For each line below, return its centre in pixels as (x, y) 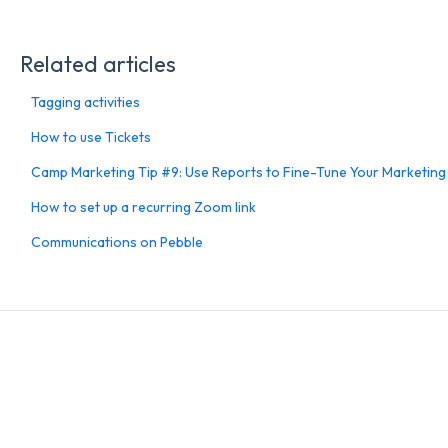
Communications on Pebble (116, 241)
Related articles (97, 63)
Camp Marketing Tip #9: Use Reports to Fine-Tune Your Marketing (238, 171)
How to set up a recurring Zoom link (143, 206)
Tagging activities (85, 101)
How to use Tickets (90, 136)
